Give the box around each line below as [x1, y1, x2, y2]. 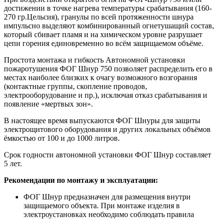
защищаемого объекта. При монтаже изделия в [23, 201, 180, 210]
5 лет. [4, 159, 22, 168]
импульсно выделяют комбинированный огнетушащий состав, [4, 22, 214, 30]
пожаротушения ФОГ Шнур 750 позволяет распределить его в [4, 65, 213, 73]
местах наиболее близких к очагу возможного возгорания [4, 73, 197, 82]
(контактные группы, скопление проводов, [4, 82, 147, 91]
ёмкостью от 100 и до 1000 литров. [4, 134, 120, 143]
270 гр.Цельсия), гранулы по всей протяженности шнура [4, 13, 194, 22]
